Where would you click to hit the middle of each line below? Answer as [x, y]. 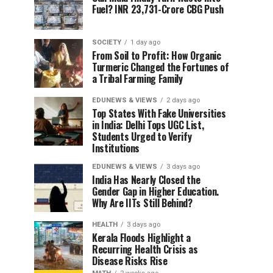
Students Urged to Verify [142, 136]
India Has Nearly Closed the [146, 179]
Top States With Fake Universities [159, 113]
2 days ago [183, 100]
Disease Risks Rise [130, 261]
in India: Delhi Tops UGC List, [148, 125]
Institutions [116, 148]
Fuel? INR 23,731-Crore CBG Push [158, 9]
